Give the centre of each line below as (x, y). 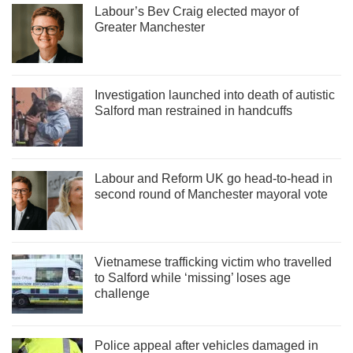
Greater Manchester (150, 27)
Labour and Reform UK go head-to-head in (214, 178)
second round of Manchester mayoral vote (211, 194)
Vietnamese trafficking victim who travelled (213, 262)
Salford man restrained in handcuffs (193, 110)
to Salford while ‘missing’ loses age (193, 277)
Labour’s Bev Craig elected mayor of (197, 11)
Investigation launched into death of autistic (215, 95)
